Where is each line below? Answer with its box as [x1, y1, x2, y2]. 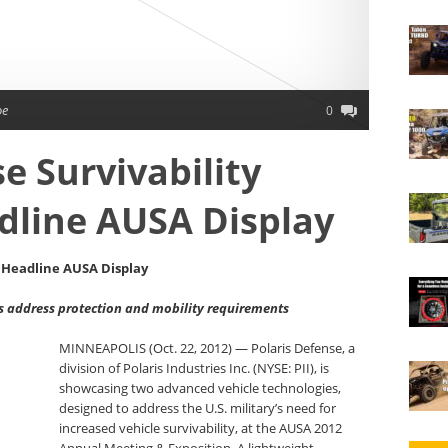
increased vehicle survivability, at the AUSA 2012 [59, 419, 343, 437]
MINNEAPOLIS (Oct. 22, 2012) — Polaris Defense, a [59, 339, 356, 357]
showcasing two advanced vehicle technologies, [59, 379, 342, 397]
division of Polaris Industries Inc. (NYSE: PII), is [59, 359, 330, 377]
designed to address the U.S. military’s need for [59, 399, 337, 417]
